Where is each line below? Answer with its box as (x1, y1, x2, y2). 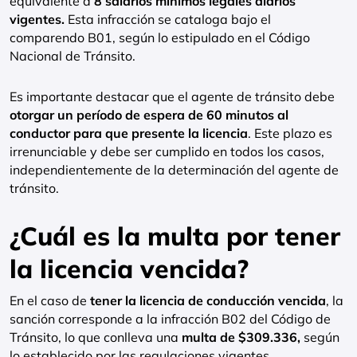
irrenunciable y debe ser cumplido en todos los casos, (10, 143, 324, 159)
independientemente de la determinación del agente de (10, 162, 339, 178)
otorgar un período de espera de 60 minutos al (10, 107, 288, 123)
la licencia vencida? (10, 253, 249, 284)
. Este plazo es (248, 125, 332, 141)
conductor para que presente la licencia (10, 125, 248, 141)
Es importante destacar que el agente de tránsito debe (10, 88, 335, 104)
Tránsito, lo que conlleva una (10, 329, 182, 345)
